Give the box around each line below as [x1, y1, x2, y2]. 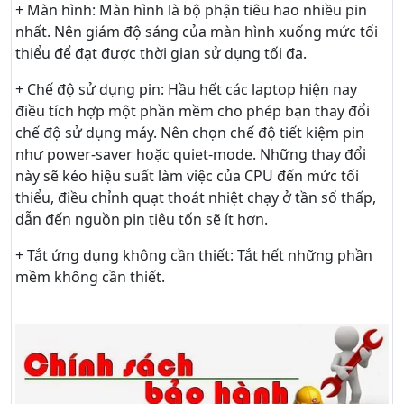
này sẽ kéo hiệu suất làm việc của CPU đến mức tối [15, 166, 359, 187]
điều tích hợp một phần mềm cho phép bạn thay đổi [15, 101, 370, 122]
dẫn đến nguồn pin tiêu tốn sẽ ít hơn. [15, 209, 268, 230]
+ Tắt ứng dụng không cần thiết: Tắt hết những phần [15, 245, 372, 266]
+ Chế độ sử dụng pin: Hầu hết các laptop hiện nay [15, 79, 357, 100]
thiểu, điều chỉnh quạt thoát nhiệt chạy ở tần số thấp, [15, 188, 376, 208]
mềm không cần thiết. [15, 267, 165, 288]
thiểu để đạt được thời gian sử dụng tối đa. [15, 43, 307, 64]
